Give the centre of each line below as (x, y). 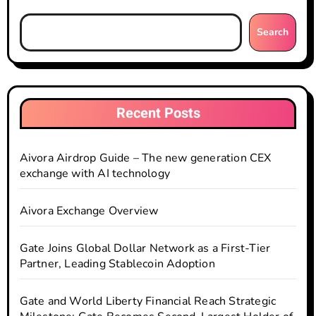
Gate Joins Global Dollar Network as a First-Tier (145, 248)
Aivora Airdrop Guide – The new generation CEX (145, 158)
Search (273, 32)
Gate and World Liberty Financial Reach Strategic (148, 301)
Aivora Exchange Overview (89, 211)
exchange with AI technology (95, 173)
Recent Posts (158, 113)
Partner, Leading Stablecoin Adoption (117, 263)
